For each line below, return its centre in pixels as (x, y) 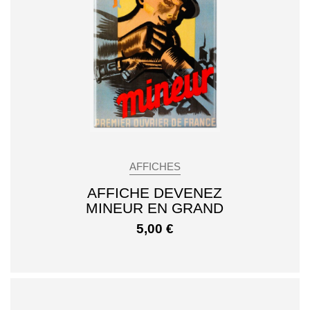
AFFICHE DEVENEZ (155, 193)
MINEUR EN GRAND (155, 208)
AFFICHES (155, 167)
